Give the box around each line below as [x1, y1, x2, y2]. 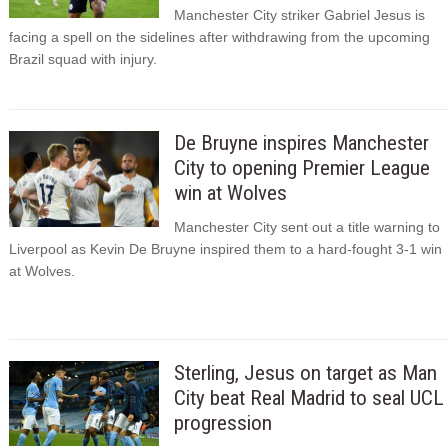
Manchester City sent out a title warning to [173, 219, 440, 236]
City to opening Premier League [173, 155, 430, 180]
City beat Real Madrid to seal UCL [173, 386, 444, 411]
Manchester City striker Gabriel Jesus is [173, 6, 425, 23]
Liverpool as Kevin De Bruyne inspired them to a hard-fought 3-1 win [8, 241, 442, 258]
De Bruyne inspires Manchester [173, 130, 429, 155]
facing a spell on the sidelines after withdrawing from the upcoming [8, 28, 430, 45]
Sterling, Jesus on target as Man [173, 361, 437, 386]
